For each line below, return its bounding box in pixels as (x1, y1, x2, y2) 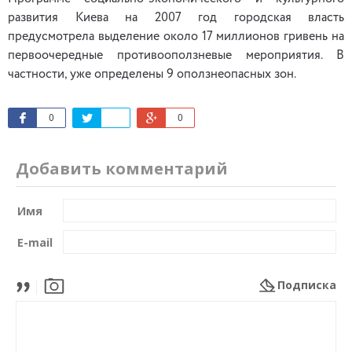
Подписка (277, 277, 336, 292)
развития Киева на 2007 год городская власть (8, 12, 344, 24)
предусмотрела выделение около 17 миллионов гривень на (8, 31, 344, 43)
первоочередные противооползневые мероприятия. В (8, 49, 344, 62)
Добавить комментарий (16, 158, 228, 179)
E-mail (17, 234, 53, 250)
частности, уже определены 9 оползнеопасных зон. (8, 68, 296, 81)
